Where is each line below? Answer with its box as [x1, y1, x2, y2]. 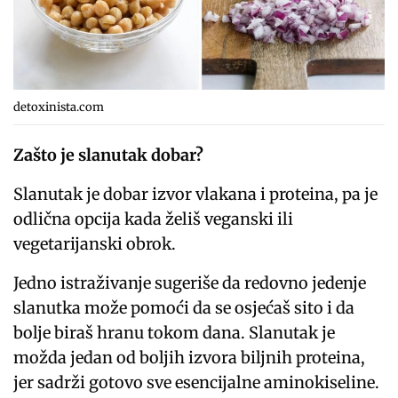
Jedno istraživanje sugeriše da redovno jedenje [13, 272, 367, 293]
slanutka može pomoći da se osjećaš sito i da [13, 297, 355, 318]
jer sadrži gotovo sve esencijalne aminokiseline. [13, 371, 380, 393]
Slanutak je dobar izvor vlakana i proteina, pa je [13, 183, 378, 204]
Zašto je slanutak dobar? [13, 144, 204, 165]
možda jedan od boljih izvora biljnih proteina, [13, 346, 366, 368]
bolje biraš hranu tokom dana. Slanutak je [13, 322, 336, 343]
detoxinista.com [13, 99, 104, 115]
